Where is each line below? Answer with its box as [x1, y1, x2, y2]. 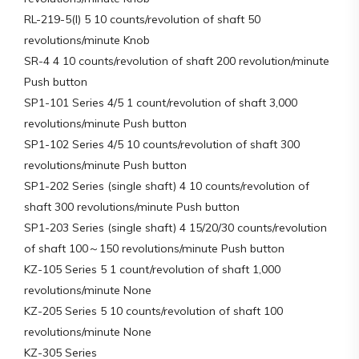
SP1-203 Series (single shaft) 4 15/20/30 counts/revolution [24, 220, 327, 235]
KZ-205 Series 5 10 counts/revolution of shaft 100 [24, 303, 283, 318]
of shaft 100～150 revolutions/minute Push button [24, 240, 284, 256]
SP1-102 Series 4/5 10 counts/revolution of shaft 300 [24, 136, 300, 151]
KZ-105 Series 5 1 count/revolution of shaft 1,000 [24, 261, 280, 276]
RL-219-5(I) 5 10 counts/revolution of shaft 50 [24, 11, 260, 26]
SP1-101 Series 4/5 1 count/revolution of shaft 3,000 [24, 95, 297, 110]
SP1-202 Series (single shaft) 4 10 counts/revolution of [24, 178, 309, 193]
